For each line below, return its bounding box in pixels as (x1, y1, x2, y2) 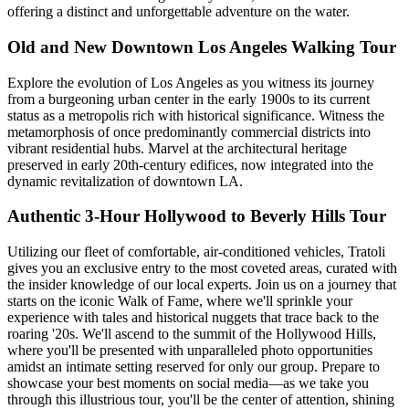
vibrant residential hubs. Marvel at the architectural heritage (7, 140, 347, 156)
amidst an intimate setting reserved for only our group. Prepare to (7, 359, 380, 375)
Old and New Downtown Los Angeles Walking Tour (7, 37, 396, 57)
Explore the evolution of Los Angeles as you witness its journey (7, 74, 374, 90)
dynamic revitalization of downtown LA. (7, 173, 243, 189)
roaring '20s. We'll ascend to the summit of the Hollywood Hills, (7, 326, 376, 342)
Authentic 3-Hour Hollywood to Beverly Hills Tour (7, 206, 386, 226)
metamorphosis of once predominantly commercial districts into (7, 123, 371, 140)
